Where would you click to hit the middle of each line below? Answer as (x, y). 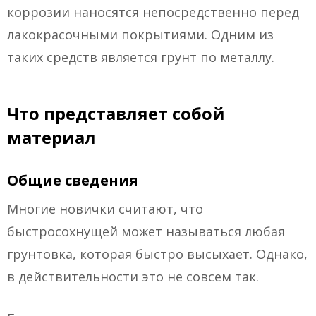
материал (51, 138)
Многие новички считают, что (105, 209)
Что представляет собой (116, 114)
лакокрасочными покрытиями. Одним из (140, 35)
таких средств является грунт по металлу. (141, 57)
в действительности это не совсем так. (133, 277)
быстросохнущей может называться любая (146, 232)
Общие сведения (73, 181)
